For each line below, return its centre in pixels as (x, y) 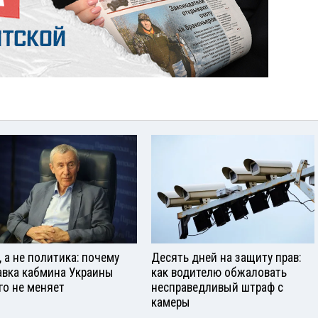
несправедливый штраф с (217, 287)
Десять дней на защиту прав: (226, 257)
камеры (171, 302)
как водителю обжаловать (219, 272)
